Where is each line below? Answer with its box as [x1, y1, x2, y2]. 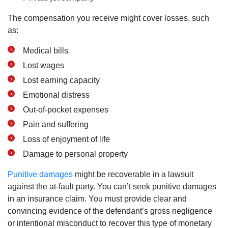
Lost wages [23, 61, 64, 70]
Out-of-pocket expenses [23, 105, 108, 114]
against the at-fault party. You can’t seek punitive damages [8, 182, 216, 191]
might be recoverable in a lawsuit [73, 170, 193, 179]
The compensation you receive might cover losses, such [8, 14, 209, 22]
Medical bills [23, 46, 68, 55]
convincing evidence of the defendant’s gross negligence [8, 207, 212, 215]
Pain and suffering [23, 120, 89, 129]
